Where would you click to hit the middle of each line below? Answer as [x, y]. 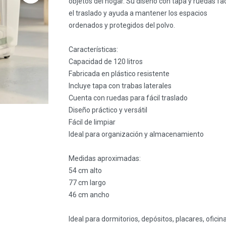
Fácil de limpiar [92, 122]
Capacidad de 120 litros [105, 62]
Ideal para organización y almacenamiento [136, 134]
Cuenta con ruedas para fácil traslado [128, 98]
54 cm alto [85, 171]
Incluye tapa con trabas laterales [120, 86]
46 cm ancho [89, 195]
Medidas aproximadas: [104, 158]
